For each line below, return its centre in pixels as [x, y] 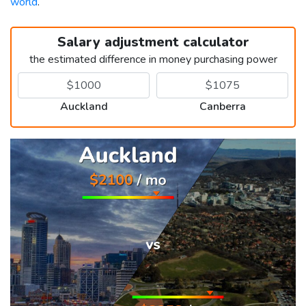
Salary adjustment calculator [153, 42]
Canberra [222, 106]
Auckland [84, 106]
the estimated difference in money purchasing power [153, 59]
